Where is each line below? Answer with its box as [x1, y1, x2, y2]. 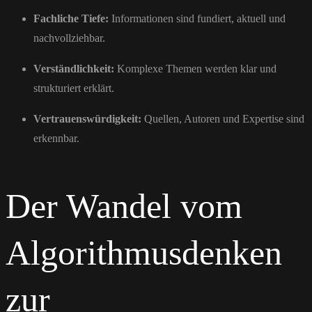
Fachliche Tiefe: [33, 13, 109, 25]
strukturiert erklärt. [33, 82, 114, 95]
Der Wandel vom [6, 187, 242, 226]
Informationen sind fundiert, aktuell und [109, 13, 286, 25]
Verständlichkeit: [33, 63, 114, 75]
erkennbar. [33, 132, 79, 145]
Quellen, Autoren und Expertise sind [141, 113, 304, 125]
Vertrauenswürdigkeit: [33, 113, 141, 125]
